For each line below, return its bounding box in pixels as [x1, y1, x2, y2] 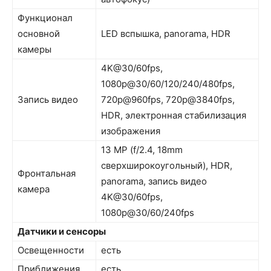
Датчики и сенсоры [18, 226, 106, 238]
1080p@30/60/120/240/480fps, [101, 78, 235, 90]
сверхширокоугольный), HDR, [101, 160, 232, 172]
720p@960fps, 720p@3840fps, [101, 94, 235, 106]
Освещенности [18, 244, 84, 256]
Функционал [18, 12, 73, 24]
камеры [18, 44, 51, 56]
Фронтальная [18, 168, 76, 180]
